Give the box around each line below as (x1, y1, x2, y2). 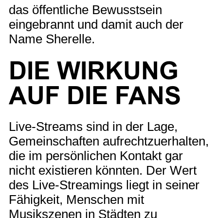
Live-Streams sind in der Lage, (9, 119, 178, 133)
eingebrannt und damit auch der (9, 17, 183, 31)
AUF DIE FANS (9, 82, 181, 110)
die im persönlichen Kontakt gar (9, 148, 183, 163)
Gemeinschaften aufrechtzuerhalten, (9, 134, 209, 148)
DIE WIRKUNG (9, 57, 179, 85)
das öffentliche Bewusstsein (9, 2, 162, 17)
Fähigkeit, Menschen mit (9, 192, 144, 206)
